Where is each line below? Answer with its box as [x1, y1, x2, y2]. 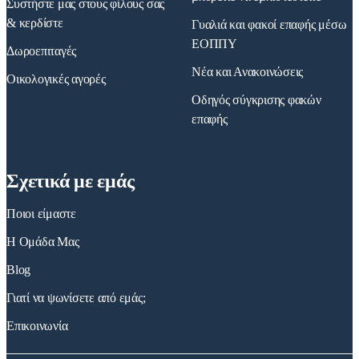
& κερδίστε [6, 16, 63, 30]
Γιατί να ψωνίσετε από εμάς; [6, 291, 146, 305]
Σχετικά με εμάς [6, 171, 135, 192]
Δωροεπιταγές [6, 44, 77, 58]
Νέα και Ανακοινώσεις [192, 65, 304, 79]
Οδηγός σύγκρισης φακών [192, 93, 321, 107]
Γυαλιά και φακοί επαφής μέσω [192, 18, 347, 32]
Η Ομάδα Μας [6, 235, 79, 249]
